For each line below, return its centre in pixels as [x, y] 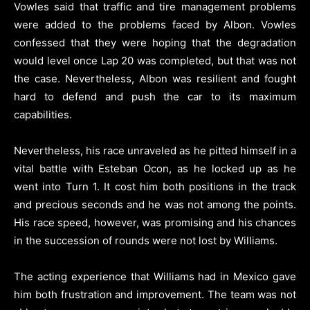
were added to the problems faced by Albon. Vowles [155, 24]
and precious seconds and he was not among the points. [155, 204]
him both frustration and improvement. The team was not [155, 294]
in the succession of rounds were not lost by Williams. [146, 240]
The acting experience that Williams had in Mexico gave [155, 276]
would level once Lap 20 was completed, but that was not [155, 60]
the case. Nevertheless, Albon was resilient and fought [155, 78]
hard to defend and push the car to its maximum [155, 96]
